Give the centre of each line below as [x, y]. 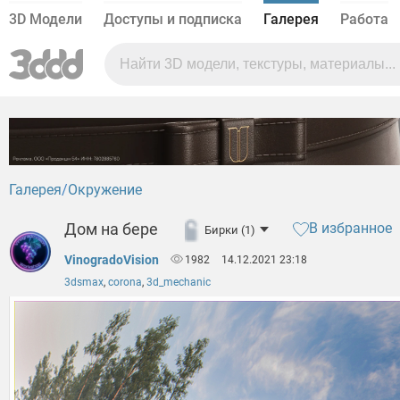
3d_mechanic [179, 283]
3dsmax [84, 283]
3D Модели [46, 19]
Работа [364, 19]
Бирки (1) [230, 229]
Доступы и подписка [173, 19]
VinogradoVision [112, 260]
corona [125, 283]
